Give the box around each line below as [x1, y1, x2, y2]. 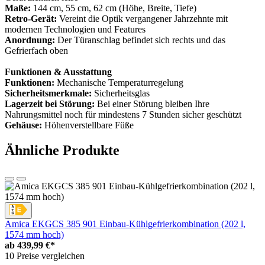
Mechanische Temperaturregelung [54, 77, 183, 88]
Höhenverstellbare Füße [42, 120, 134, 131]
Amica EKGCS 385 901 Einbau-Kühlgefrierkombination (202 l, [5, 219, 245, 230]
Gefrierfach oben [5, 46, 68, 56]
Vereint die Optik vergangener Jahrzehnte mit [57, 14, 228, 24]
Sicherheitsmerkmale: [5, 88, 92, 99]
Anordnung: [5, 35, 55, 46]
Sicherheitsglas [92, 88, 150, 99]
